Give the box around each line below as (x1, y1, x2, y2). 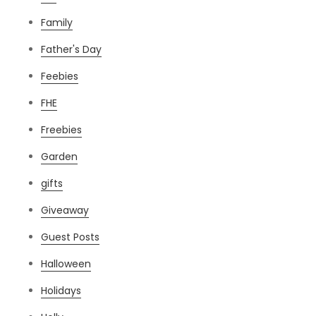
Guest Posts (41, 230, 100, 245)
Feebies (41, 69, 79, 84)
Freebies (41, 123, 83, 138)
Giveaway (41, 203, 90, 218)
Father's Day (41, 42, 102, 57)
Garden (41, 150, 78, 164)
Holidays (41, 284, 82, 298)
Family (41, 16, 73, 30)
